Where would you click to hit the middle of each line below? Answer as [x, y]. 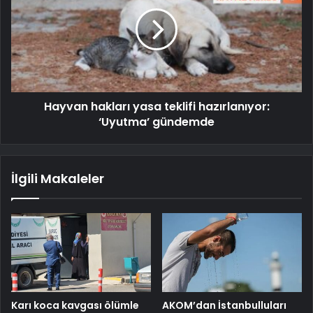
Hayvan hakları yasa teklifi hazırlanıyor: [156, 107]
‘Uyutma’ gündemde [156, 122]
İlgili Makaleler [58, 179]
